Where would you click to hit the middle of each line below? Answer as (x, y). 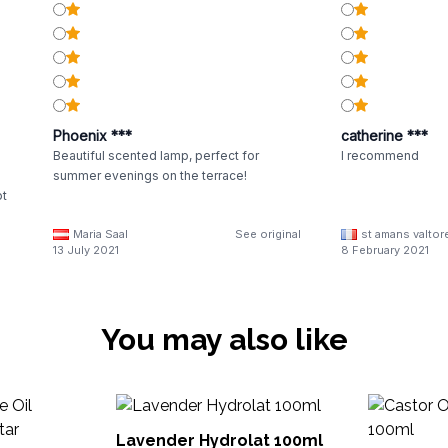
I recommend (379, 155)
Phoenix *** (92, 135)
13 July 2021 (85, 250)
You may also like (224, 339)
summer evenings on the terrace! (149, 175)
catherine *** (384, 135)
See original (267, 234)
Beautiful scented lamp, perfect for (155, 155)
